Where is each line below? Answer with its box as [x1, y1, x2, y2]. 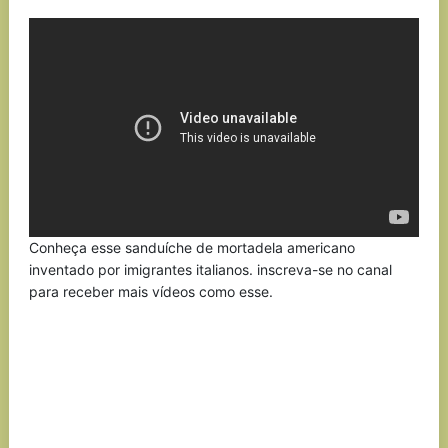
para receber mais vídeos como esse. [28, 283, 273, 300]
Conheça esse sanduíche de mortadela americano [28, 239, 355, 256]
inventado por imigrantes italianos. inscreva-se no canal [28, 261, 392, 278]
